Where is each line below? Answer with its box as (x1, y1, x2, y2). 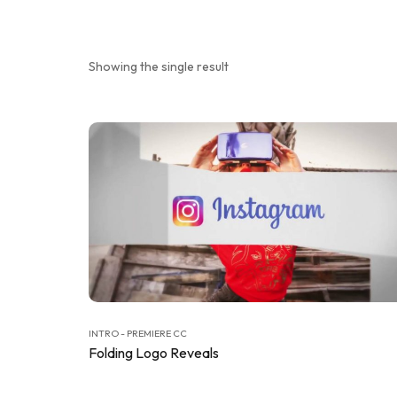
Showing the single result (89, 58, 229, 74)
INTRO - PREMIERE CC (89, 327, 187, 340)
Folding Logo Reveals (89, 344, 219, 362)
